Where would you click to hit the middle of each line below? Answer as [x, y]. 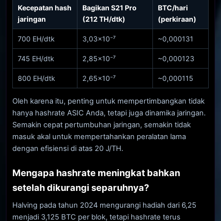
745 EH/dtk [36, 58]
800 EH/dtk [37, 78]
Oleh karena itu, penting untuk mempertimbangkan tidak [109, 101]
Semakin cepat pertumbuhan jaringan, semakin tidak [102, 125]
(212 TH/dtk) [104, 19]
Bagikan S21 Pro [110, 7]
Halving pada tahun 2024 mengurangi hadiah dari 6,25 [104, 205]
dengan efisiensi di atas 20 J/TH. [68, 148]
